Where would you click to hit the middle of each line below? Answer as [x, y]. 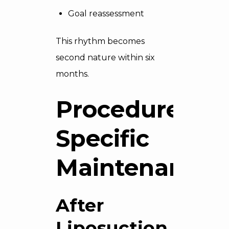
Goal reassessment [106, 14]
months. [72, 74]
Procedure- [122, 109]
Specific [102, 138]
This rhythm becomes [100, 41]
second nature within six [105, 58]
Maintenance [134, 167]
